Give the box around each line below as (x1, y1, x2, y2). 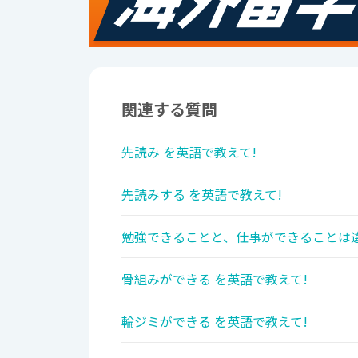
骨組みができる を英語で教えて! (121, 269, 308, 289)
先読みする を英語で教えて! (121, 185, 282, 205)
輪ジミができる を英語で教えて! (121, 312, 308, 332)
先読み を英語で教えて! (121, 142, 257, 162)
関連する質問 (121, 97, 217, 121)
